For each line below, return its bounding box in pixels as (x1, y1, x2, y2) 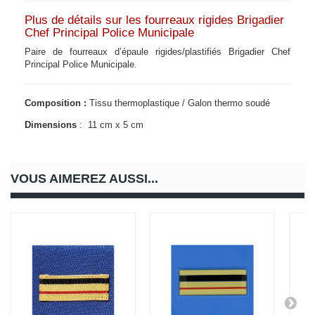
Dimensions (25, 120, 77, 131)
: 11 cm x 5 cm (77, 120, 143, 131)
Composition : (25, 98, 86, 109)
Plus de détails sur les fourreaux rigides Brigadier (25, 13, 284, 27)
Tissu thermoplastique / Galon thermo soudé (86, 98, 270, 109)
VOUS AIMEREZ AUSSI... (11, 172, 158, 186)
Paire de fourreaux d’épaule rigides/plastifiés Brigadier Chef (25, 46, 290, 58)
